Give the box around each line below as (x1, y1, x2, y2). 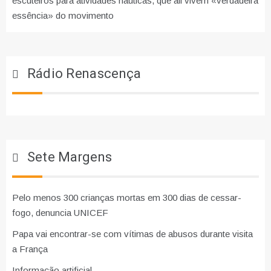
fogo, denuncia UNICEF (12, 207, 108, 218)
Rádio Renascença (27, 64, 142, 83)
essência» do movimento (12, 10, 114, 21)
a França (12, 243, 48, 254)
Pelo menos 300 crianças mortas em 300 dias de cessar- (12, 192, 241, 203)
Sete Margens (27, 147, 113, 167)
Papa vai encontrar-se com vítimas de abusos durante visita (12, 228, 253, 239)
